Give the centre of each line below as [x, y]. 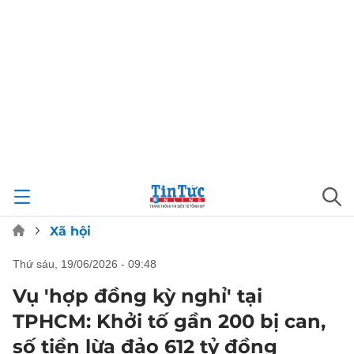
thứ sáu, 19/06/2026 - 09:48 [88, 264]
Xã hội [70, 231]
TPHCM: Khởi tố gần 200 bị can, [169, 321]
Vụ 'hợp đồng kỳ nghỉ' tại [137, 296]
